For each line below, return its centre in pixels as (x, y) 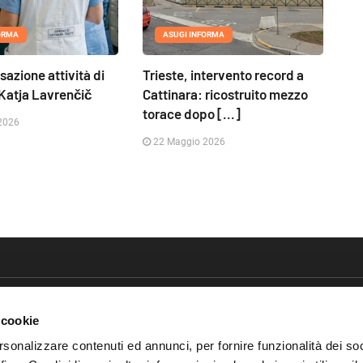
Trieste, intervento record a (223, 75)
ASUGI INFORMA (193, 35)
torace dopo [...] (191, 114)
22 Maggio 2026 (188, 142)
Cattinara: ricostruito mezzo (225, 94)
